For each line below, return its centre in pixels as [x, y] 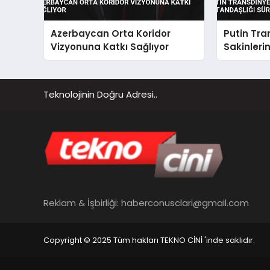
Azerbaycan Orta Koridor [111, 33]
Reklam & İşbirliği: [82, 202]
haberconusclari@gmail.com [185, 202]
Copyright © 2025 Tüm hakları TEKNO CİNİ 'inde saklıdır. [149, 240]
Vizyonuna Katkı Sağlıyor [110, 46]
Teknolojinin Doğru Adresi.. [100, 95]
